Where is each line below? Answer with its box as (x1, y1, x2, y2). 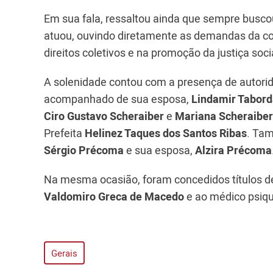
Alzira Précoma (195, 143, 272, 157)
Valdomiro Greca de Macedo (44, 189, 184, 204)
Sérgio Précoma (44, 143, 124, 157)
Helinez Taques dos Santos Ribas (82, 126, 247, 140)
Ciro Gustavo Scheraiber (44, 108, 164, 123)
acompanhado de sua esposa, (44, 91, 189, 106)
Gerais (51, 247, 77, 259)
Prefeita (44, 126, 82, 140)
